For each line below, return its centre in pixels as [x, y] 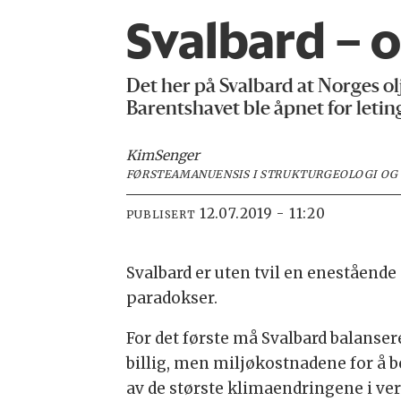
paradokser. [171, 298]
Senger [176, 155]
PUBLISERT [161, 214]
